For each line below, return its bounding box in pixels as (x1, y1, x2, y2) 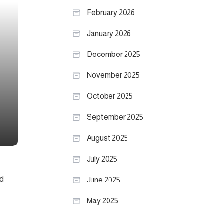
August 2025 (87, 134, 128, 142)
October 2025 (87, 92, 133, 100)
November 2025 (87, 71, 140, 79)
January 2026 (87, 29, 131, 37)
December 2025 (87, 50, 140, 58)
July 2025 (87, 155, 117, 163)
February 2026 (87, 8, 135, 17)
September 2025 (87, 113, 143, 121)
